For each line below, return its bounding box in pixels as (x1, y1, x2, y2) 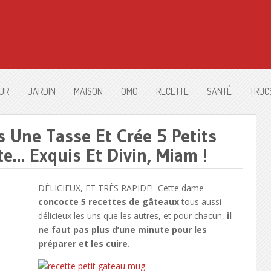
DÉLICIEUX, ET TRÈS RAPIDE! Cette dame (38, 182, 204, 194)
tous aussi (178, 196, 221, 207)
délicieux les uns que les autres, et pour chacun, (38, 210, 227, 221)
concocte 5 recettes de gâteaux (38, 196, 179, 207)
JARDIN (27, 85, 56, 97)
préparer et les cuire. (38, 238, 130, 249)
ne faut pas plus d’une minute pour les (38, 224, 207, 235)
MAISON (74, 85, 103, 97)
